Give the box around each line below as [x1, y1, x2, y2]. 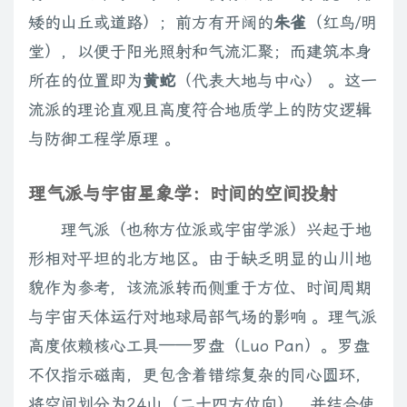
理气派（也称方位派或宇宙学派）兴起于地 [61, 220, 372, 240]
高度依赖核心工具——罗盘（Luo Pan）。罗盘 [28, 336, 370, 356]
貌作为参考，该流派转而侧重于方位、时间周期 [28, 278, 372, 298]
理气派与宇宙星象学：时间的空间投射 [28, 183, 337, 205]
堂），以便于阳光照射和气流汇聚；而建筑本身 [28, 42, 372, 62]
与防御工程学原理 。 [28, 129, 181, 149]
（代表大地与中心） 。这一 [175, 71, 377, 91]
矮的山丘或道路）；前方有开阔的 [28, 13, 273, 33]
